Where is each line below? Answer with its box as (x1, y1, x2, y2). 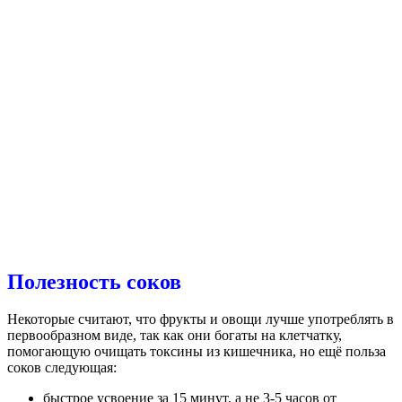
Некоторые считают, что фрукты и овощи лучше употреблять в (7, 311, 394, 328)
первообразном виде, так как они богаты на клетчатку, (7, 328, 342, 344)
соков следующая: (7, 360, 117, 376)
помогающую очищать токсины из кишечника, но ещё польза (7, 344, 386, 360)
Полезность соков (7, 269, 181, 293)
